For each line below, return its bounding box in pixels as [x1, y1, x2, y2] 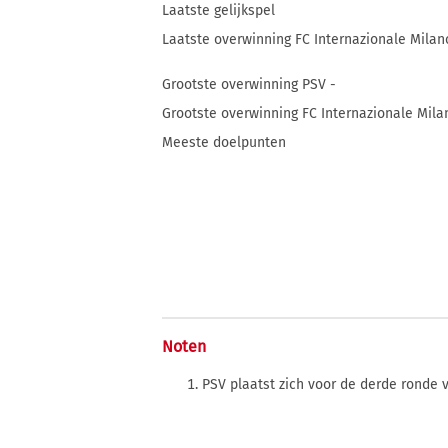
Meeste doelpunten [162, 134, 286, 151]
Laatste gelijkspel [162, 2, 275, 19]
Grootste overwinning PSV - [162, 76, 336, 93]
